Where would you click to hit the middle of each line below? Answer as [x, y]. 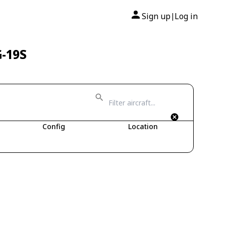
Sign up [156, 16]
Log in [186, 16]
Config [54, 126]
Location [143, 126]
